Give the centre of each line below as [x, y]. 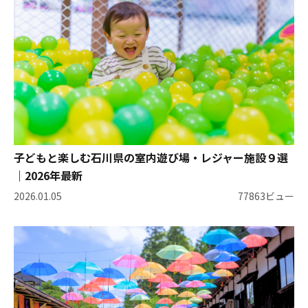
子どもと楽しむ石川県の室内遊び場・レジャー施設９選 [151, 158]
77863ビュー [266, 196]
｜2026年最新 [48, 176]
